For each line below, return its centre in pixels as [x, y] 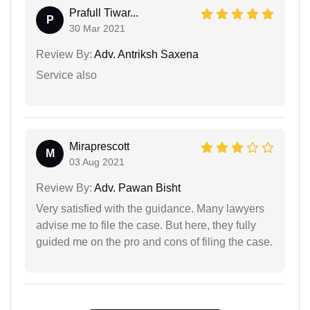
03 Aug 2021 [97, 162]
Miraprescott [99, 146]
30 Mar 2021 [97, 28]
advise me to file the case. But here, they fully [146, 225]
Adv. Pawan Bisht [136, 188]
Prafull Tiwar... [104, 12]
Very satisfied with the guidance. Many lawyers [150, 208]
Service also [66, 75]
